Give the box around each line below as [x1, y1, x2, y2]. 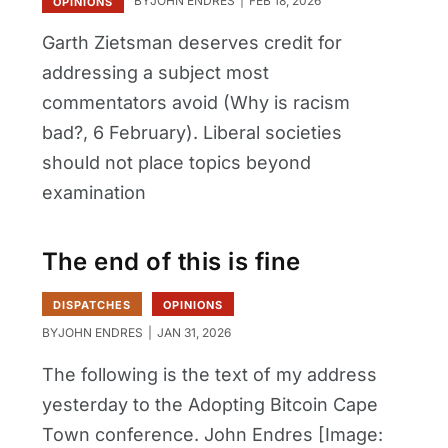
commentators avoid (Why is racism [41, 91, 350, 113]
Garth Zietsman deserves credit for [41, 31, 342, 53]
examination [41, 181, 146, 203]
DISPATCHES [52, 297, 131, 312]
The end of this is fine [41, 247, 301, 277]
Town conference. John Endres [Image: [41, 423, 383, 445]
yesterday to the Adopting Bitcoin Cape [41, 393, 378, 415]
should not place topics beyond [41, 151, 311, 173]
